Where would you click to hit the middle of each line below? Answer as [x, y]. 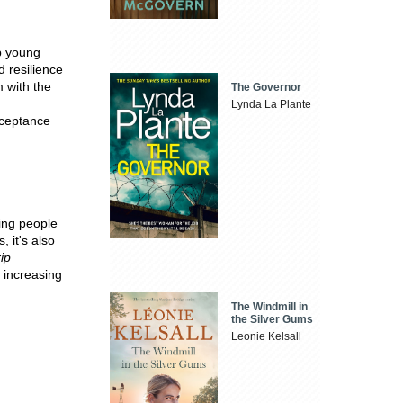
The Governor [267, 88]
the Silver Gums [273, 319]
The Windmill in [270, 306]
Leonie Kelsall [267, 336]
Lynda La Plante [272, 105]
